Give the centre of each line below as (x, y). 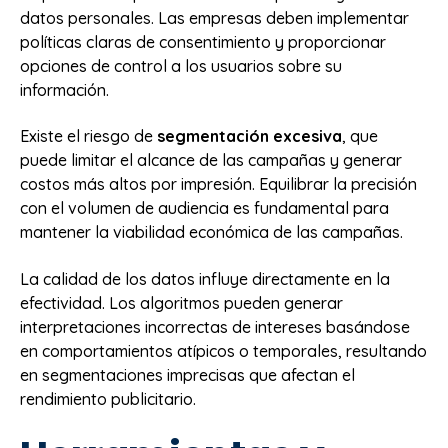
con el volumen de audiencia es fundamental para (204, 208)
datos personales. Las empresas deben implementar (214, 18)
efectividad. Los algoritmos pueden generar (181, 302)
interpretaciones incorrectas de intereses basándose (215, 326)
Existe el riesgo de (88, 136)
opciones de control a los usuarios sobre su (181, 66)
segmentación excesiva (249, 136)
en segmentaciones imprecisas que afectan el (187, 374)
